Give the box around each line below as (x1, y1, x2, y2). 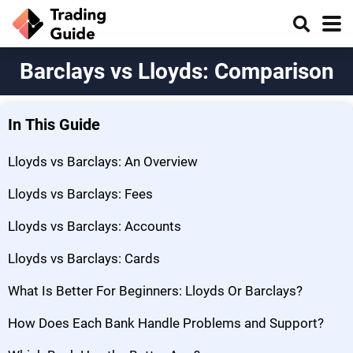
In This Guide (8, 115, 100, 134)
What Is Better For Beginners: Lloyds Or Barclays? (8, 283, 303, 299)
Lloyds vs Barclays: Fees (8, 186, 153, 202)
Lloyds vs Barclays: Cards (8, 251, 160, 266)
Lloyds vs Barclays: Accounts (8, 218, 181, 234)
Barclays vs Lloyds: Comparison (19, 58, 334, 84)
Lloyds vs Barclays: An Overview (8, 154, 198, 169)
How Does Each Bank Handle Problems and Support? (8, 315, 324, 331)
